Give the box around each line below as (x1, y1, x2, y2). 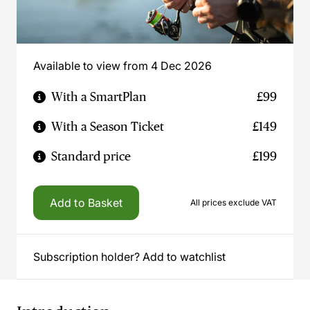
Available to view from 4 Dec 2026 (33, 59, 212, 73)
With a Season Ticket (51, 120, 164, 134)
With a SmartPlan (51, 90, 147, 104)
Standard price (51, 149, 131, 163)
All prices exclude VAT (190, 197, 277, 208)
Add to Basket (50, 196, 123, 210)
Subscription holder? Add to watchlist (33, 250, 226, 264)
